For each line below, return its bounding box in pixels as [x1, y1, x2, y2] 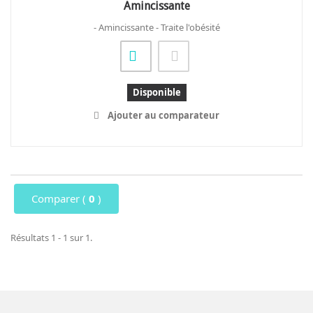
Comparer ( [31, 191, 89, 205]
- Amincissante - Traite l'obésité [93, 21, 220, 34]
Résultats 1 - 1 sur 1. [10, 231, 92, 244]
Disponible [132, 86, 181, 99]
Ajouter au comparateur [108, 109, 219, 122]
